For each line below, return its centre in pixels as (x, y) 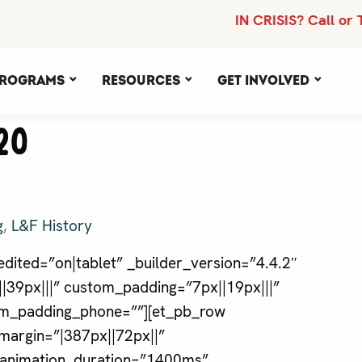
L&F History (52, 226)
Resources (141, 80)
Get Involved (263, 80)
